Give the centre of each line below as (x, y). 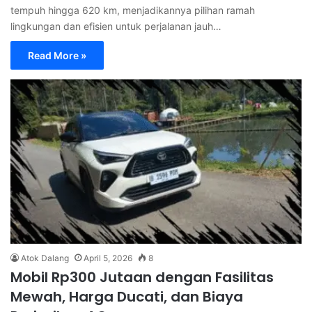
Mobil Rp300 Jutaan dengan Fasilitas (142, 277)
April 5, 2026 (108, 258)
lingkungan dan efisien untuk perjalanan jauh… (116, 26)
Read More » (57, 56)
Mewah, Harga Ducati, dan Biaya (127, 297)
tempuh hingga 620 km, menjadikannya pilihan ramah (133, 10)
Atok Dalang (45, 258)
